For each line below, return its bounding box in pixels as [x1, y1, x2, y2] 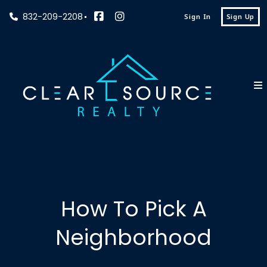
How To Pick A [60, 194, 207, 224]
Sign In [184, 12, 212, 21]
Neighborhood [55, 223, 212, 253]
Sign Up [226, 12, 255, 21]
